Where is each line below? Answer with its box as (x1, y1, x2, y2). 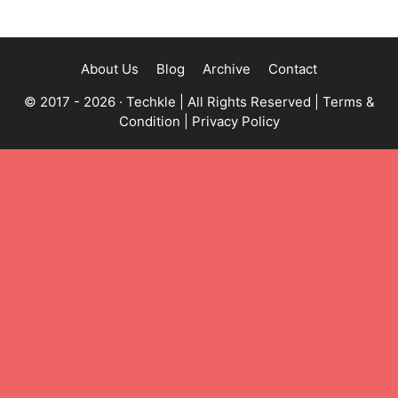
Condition (118, 113, 180, 130)
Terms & (322, 93, 375, 110)
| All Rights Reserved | (175, 93, 322, 110)
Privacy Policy (191, 113, 280, 130)
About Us (81, 60, 139, 77)
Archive (203, 60, 251, 77)
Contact (268, 60, 317, 77)
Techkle (125, 93, 176, 110)
